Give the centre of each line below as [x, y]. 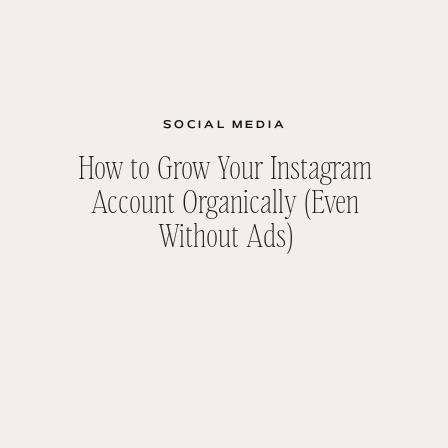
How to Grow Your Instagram [225, 165]
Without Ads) [225, 233]
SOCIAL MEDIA [225, 125]
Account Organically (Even [225, 199]
